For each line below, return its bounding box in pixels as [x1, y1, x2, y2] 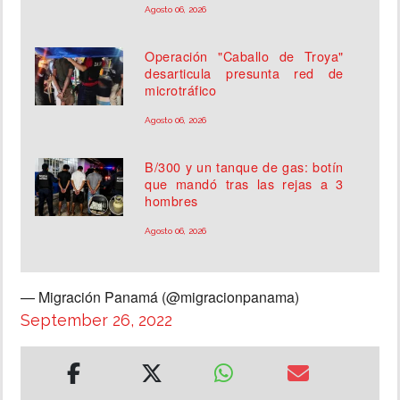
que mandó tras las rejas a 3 [145, 174, 344, 194]
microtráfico [145, 80, 217, 100]
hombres [145, 191, 198, 211]
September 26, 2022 [21, 311, 172, 330]
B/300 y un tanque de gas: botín [145, 157, 344, 177]
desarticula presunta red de [145, 63, 344, 83]
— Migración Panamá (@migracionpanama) [21, 287, 299, 308]
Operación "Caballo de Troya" [145, 46, 344, 66]
